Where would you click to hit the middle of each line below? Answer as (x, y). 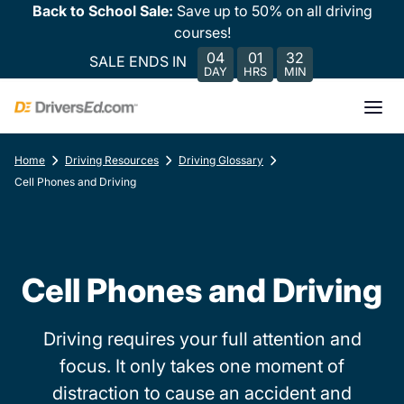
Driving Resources (112, 160)
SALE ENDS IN (138, 61)
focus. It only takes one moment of (202, 366)
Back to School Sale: (104, 11)
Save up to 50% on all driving (274, 11)
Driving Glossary (221, 160)
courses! (202, 32)
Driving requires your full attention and (202, 339)
